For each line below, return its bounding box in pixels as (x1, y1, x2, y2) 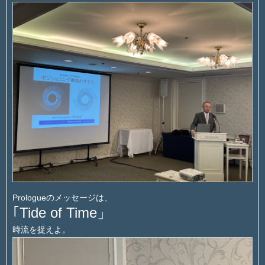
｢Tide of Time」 (12, 204, 111, 221)
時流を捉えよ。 (12, 224, 70, 234)
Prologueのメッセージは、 (12, 192, 112, 202)
